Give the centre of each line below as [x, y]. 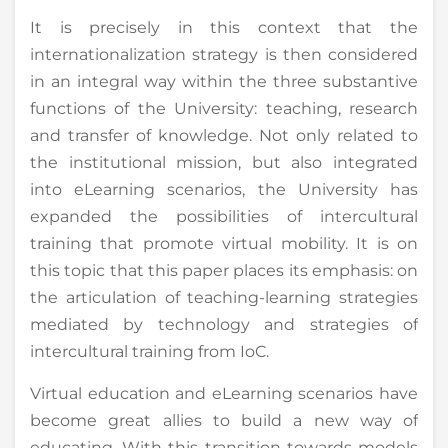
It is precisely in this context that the [224, 27]
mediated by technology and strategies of [224, 324]
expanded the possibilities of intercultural [224, 216]
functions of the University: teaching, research [224, 108]
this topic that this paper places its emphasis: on [224, 270]
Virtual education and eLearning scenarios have [224, 393]
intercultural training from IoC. [149, 351]
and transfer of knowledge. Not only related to [224, 135]
